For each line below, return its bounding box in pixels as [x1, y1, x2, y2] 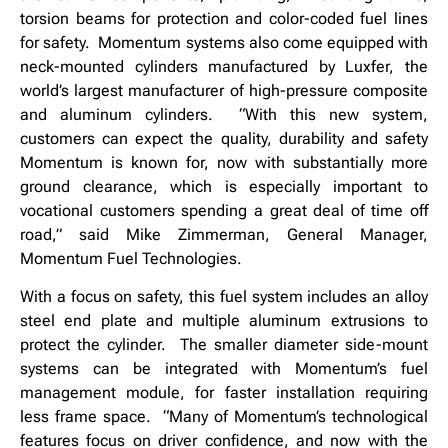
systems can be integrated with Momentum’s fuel [20, 359, 428, 379]
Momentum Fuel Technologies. [20, 248, 242, 268]
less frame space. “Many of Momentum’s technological [20, 407, 428, 427]
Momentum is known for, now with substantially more [20, 152, 428, 172]
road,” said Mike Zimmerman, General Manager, [20, 224, 428, 244]
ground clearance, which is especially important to [20, 176, 428, 196]
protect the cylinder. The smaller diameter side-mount [20, 335, 428, 355]
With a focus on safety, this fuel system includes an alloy [20, 287, 428, 307]
